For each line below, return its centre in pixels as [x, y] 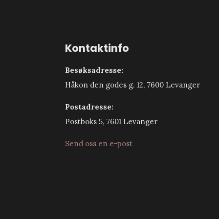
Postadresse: [89, 107]
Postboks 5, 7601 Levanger [111, 121]
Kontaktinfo [97, 48]
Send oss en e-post [99, 143]
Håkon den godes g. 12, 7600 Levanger [132, 85]
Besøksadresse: [94, 70]
